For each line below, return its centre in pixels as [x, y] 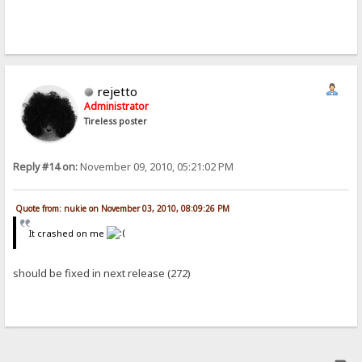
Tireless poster [116, 122]
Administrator [117, 107]
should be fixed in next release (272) [102, 274]
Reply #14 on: [46, 167]
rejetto [118, 92]
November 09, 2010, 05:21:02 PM [156, 167]
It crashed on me [67, 233]
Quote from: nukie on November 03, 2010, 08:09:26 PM [123, 208]
